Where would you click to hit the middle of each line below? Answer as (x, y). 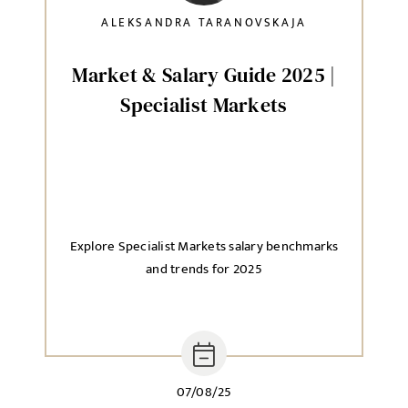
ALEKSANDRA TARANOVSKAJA (204, 23)
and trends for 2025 (204, 269)
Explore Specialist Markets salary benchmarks (204, 246)
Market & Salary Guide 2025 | (204, 75)
